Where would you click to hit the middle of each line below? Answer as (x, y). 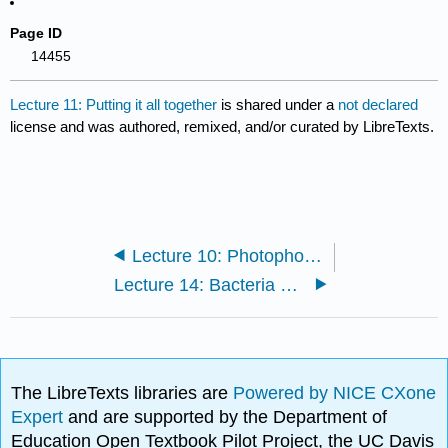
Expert (40, 416)
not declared (378, 104)
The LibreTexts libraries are (122, 392)
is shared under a (278, 104)
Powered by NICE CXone (335, 392)
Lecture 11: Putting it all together (114, 104)
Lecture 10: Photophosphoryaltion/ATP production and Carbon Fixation (312, 255)
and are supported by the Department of (228, 416)
